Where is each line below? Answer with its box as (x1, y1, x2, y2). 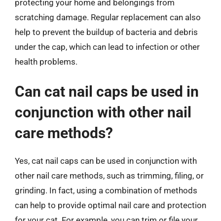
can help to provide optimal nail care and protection (15, 200, 206, 210)
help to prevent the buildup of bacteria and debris (15, 27, 198, 37)
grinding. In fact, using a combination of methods (15, 185, 197, 195)
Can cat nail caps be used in (15, 83, 199, 100)
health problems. (15, 56, 77, 67)
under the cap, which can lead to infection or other (15, 41, 200, 52)
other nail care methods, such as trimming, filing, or (15, 171, 204, 181)
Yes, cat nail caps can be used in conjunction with (15, 156, 197, 166)
